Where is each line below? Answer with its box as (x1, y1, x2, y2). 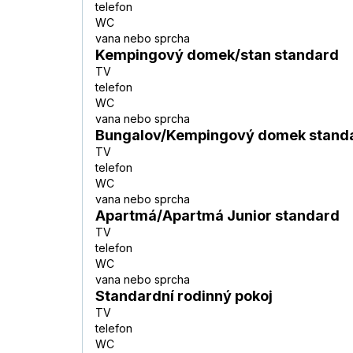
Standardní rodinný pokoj (95, 288, 273, 305)
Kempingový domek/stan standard (95, 46, 339, 64)
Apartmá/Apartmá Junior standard (95, 207, 340, 225)
